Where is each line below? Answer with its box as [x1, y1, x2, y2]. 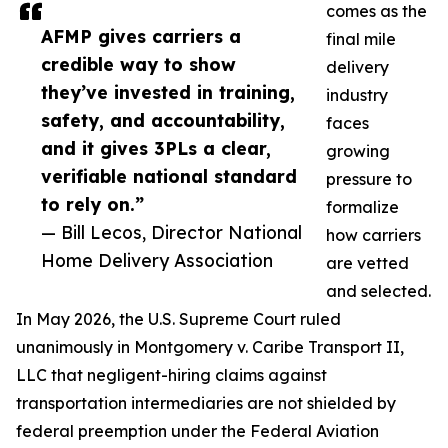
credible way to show [41, 53, 236, 76]
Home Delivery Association [41, 249, 273, 272]
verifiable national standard [41, 165, 297, 188]
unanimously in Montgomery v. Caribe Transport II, [16, 337, 404, 358]
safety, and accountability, [41, 109, 285, 132]
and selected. [326, 281, 431, 302]
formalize [326, 197, 399, 218]
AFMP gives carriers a [41, 25, 241, 48]
